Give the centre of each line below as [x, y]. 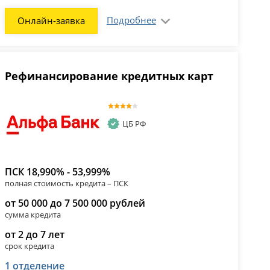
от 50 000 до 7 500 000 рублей [75, 203]
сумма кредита [33, 214]
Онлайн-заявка [51, 21]
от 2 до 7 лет [34, 234]
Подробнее [131, 20]
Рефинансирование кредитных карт [109, 76]
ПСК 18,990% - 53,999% [57, 171]
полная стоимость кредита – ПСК [66, 183]
